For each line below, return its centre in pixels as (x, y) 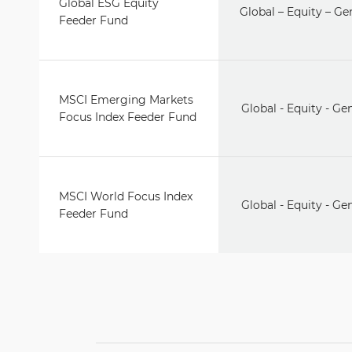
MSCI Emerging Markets (126, 100)
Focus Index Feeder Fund (128, 117)
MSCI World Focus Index (126, 196)
